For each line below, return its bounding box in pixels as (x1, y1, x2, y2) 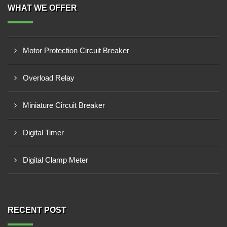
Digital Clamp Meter (23, 156, 88, 164)
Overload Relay (23, 73, 74, 82)
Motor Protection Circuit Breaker (23, 46, 129, 55)
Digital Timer (23, 128, 64, 137)
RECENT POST (8, 206, 66, 214)
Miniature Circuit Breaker (23, 101, 105, 109)
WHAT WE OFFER (8, 4, 77, 12)
